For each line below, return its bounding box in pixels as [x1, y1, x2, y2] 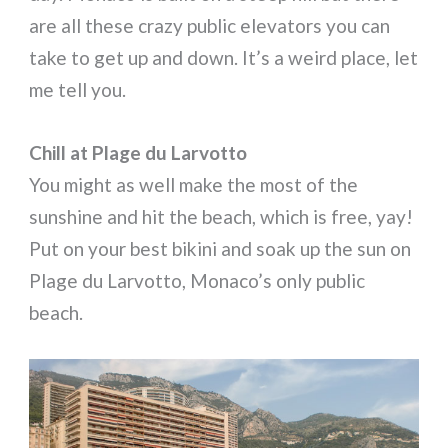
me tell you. [29, 78, 127, 102]
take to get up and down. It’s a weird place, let [29, 46, 419, 70]
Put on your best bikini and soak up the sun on [29, 236, 412, 260]
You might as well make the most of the [29, 172, 359, 196]
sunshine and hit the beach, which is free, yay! [29, 204, 414, 228]
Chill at [29, 140, 89, 164]
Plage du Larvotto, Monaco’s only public [29, 268, 366, 292]
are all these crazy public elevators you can [29, 14, 391, 38]
